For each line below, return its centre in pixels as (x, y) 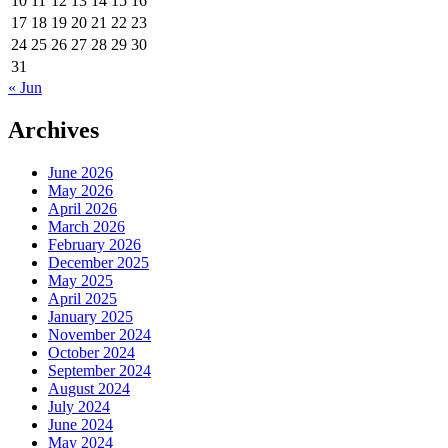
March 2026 (86, 226)
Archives (53, 129)
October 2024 (91, 352)
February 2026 (94, 244)
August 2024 (89, 388)
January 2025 (90, 316)
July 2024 (79, 406)
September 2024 (99, 370)
